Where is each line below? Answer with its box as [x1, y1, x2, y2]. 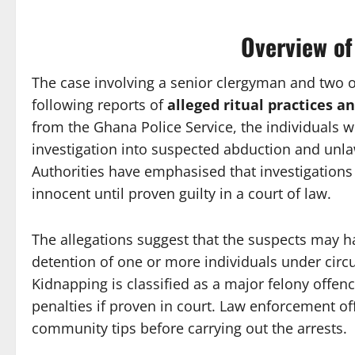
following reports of [32, 95, 167, 115]
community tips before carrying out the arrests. [32, 319, 347, 338]
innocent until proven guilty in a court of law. [32, 184, 331, 204]
